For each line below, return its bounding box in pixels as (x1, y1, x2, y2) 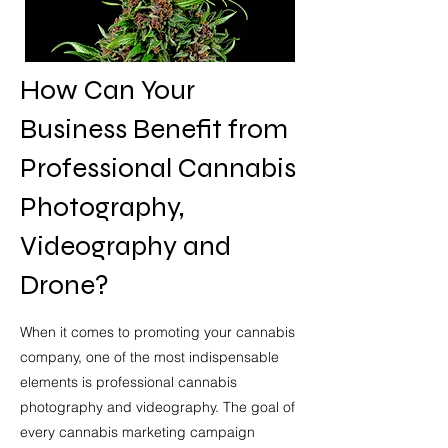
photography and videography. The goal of (20, 398, 295, 416)
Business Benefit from (20, 112, 288, 146)
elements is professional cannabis (20, 373, 237, 391)
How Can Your (20, 73, 195, 107)
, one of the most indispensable (79, 348, 279, 366)
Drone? (20, 268, 109, 302)
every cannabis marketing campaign (20, 423, 255, 441)
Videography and (20, 229, 231, 263)
